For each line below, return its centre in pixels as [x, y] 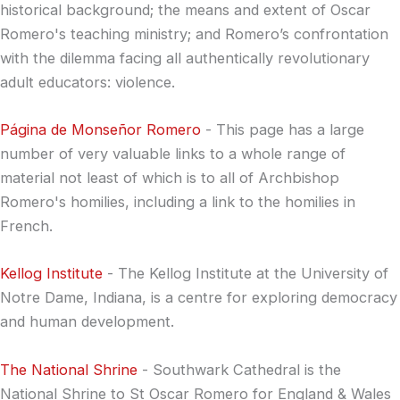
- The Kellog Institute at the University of [246, 274]
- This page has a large [283, 129]
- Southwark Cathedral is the [239, 369]
